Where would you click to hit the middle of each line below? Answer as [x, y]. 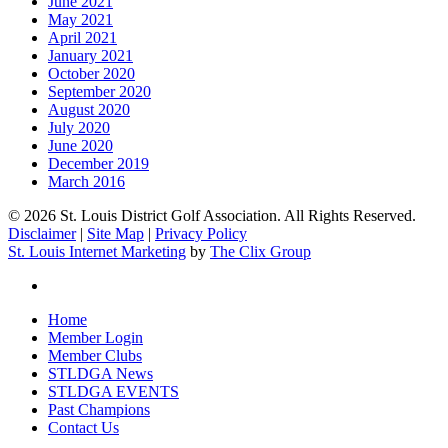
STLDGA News [100, 373]
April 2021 [82, 37]
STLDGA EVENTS [113, 391]
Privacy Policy [201, 233]
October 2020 [91, 73]
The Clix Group [260, 251]
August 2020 [89, 109]
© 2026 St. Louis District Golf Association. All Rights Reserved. [212, 215]
